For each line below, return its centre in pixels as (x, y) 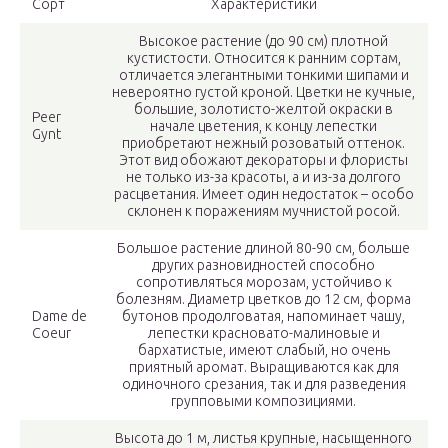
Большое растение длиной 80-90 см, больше (263, 248)
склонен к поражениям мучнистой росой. (263, 211)
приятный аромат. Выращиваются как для (263, 367)
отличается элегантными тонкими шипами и (263, 75)
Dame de (59, 316)
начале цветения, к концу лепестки (263, 126)
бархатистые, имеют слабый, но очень (263, 350)
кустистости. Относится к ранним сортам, (263, 58)
